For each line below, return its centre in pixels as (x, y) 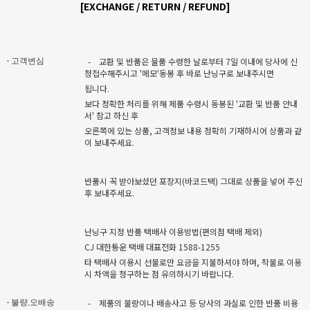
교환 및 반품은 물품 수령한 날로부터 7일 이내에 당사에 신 (198, 61)
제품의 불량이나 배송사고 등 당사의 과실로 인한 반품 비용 (199, 302)
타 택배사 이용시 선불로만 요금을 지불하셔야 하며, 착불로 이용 (193, 262)
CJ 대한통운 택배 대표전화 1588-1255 (152, 246)
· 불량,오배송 (31, 302)
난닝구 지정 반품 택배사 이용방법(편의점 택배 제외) (173, 231)
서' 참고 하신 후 (111, 115)
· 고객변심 (26, 61)
